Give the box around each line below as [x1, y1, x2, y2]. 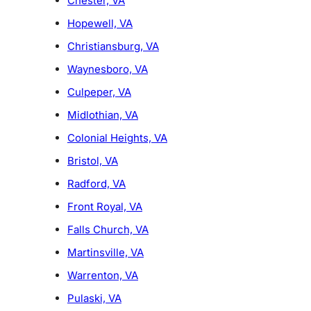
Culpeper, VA [67, 85, 131, 99]
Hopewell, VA [67, 17, 133, 31]
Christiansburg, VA [67, 40, 159, 53]
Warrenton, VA [67, 269, 138, 283]
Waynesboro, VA [67, 62, 148, 76]
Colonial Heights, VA [67, 131, 167, 145]
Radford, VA [67, 177, 126, 191]
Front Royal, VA [67, 200, 142, 214]
